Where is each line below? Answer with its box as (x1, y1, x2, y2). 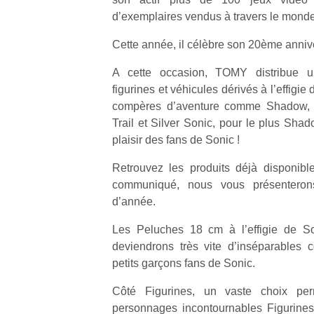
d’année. (112, 196, 156, 207)
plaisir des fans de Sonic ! (112, 134, 240, 146)
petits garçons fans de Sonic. (112, 257, 255, 269)
